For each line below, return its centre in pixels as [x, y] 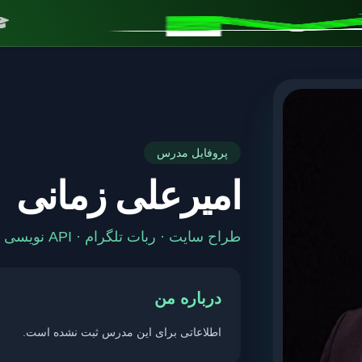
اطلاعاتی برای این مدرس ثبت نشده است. [122, 332]
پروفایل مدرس [192, 153]
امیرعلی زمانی [128, 196]
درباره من [188, 298]
